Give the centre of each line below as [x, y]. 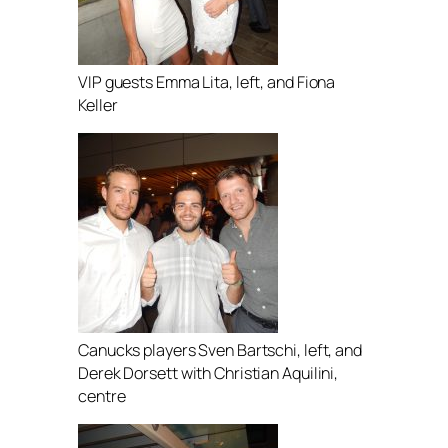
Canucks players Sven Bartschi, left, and [220, 350]
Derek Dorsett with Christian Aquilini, [208, 373]
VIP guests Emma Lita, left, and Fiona [207, 82]
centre [102, 396]
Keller [98, 105]
